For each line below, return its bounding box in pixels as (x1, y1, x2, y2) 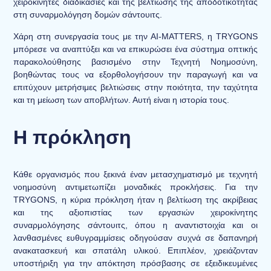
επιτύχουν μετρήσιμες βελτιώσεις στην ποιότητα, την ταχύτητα (13, 82, 258, 92)
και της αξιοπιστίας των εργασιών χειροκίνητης (13, 207, 258, 217)
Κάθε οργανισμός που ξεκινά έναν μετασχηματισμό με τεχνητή (13, 169, 258, 179)
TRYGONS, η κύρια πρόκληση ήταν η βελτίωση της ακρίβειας (13, 194, 258, 204)
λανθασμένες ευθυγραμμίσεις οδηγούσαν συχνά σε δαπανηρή (13, 232, 258, 243)
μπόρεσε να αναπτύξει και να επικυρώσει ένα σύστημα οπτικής (13, 44, 258, 54)
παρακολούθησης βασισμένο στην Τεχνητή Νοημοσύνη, (13, 56, 258, 67)
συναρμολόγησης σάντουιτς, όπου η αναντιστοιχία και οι (13, 220, 258, 230)
